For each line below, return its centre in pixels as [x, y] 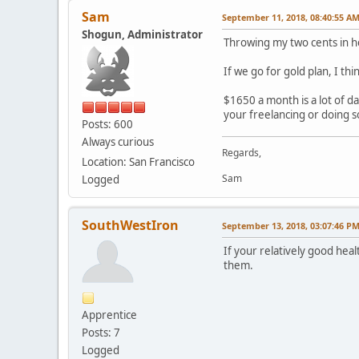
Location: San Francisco [138, 161]
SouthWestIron [130, 225]
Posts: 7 [101, 332]
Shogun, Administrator [142, 34]
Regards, [242, 152]
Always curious [118, 141]
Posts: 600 [107, 124]
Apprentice [109, 315]
